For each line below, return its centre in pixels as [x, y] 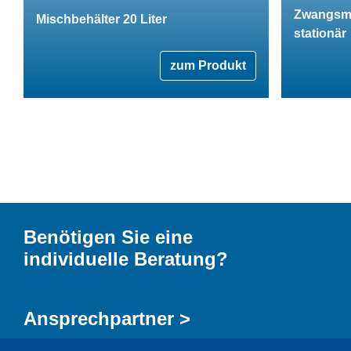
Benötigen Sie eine [108, 237]
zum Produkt [208, 65]
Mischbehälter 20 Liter [101, 19]
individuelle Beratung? [126, 259]
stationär [320, 33]
